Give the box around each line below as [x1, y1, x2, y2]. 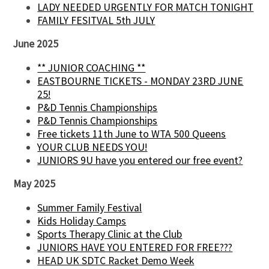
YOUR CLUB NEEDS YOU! [37, 140, 148, 154]
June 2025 [13, 37, 59, 51]
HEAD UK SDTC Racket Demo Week [37, 253, 195, 267]
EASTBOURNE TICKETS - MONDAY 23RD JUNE [37, 74, 244, 88]
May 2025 [13, 177, 56, 191]
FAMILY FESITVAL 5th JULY [37, 13, 156, 27]
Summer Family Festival [37, 201, 142, 214]
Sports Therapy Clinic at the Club [37, 227, 183, 241]
